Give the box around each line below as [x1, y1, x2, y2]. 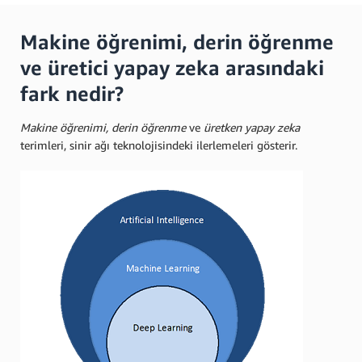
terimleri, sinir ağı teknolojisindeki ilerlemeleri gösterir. [20, 138, 297, 152]
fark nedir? [20, 82, 124, 106]
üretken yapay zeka [204, 120, 300, 134]
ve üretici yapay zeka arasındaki [20, 56, 324, 80]
